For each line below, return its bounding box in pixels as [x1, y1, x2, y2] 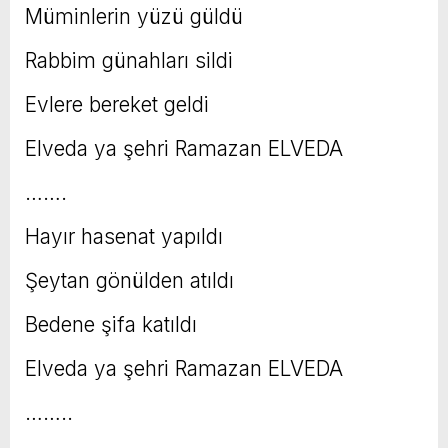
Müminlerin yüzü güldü [25, 4, 243, 30]
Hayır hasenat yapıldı [25, 224, 223, 250]
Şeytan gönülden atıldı [25, 268, 234, 294]
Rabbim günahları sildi [25, 48, 233, 74]
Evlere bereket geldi [25, 92, 209, 118]
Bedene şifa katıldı [25, 312, 197, 338]
